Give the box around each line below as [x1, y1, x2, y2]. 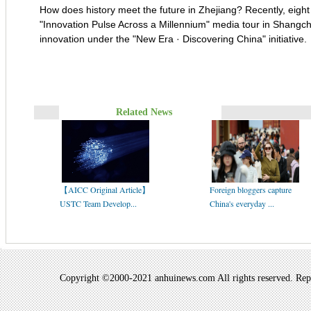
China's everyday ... [210, 198, 274, 209]
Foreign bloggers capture [210, 184, 292, 195]
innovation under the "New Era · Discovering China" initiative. [39, 33, 307, 45]
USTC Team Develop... [60, 198, 137, 209]
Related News [113, 107, 172, 117]
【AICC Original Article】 [60, 184, 150, 195]
